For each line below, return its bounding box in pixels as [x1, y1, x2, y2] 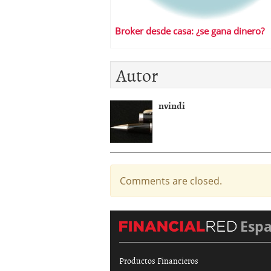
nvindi [158, 98, 185, 113]
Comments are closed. [120, 174, 222, 188]
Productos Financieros [119, 254, 198, 267]
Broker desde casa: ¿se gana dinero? [115, 25, 264, 38]
